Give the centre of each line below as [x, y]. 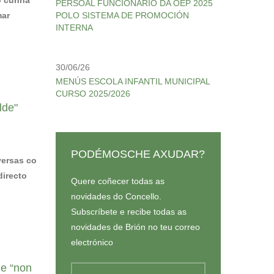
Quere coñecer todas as [118, 181]
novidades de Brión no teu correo [135, 227]
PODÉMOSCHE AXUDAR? [138, 154]
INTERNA [74, 28]
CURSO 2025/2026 [93, 94]
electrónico [92, 242]
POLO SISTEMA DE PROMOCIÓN [122, 15]
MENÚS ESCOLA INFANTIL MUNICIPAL [133, 81]
